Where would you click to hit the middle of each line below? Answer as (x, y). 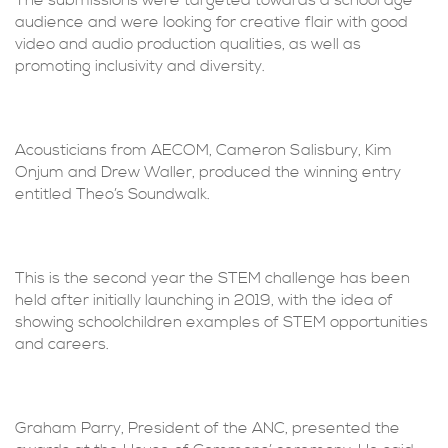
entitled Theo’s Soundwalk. (112, 194)
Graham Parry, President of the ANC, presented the (207, 428)
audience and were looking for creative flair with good (211, 22)
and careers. (62, 344)
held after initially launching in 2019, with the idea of (204, 300)
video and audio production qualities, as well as (188, 44)
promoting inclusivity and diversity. (140, 66)
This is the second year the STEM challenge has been (212, 278)
